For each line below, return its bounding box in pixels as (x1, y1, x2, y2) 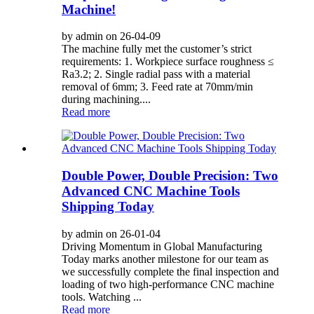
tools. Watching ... (62, 290, 142, 303)
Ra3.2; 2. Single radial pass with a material (62, 68, 250, 81)
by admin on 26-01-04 (62, 227, 161, 240)
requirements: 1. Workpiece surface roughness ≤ (62, 55, 274, 68)
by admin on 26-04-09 (62, 30, 161, 43)
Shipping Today (62, 199, 154, 214)
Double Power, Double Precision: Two (62, 168, 278, 184)
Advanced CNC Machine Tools (62, 184, 240, 199)
